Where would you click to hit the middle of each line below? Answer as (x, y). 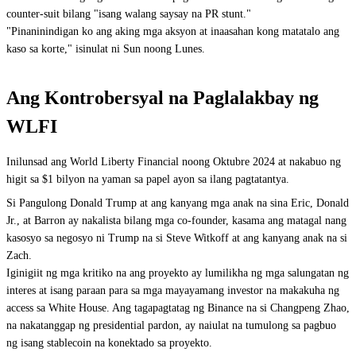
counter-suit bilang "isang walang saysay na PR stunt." (129, 14)
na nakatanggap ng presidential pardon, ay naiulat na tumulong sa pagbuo (171, 325)
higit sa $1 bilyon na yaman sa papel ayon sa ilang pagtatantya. (148, 179)
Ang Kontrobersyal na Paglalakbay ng (163, 98)
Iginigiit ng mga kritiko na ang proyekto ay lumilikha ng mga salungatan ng (178, 273)
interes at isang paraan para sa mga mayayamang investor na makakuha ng (173, 290)
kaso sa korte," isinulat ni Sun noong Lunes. (106, 49)
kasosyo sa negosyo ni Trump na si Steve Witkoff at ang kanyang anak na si (177, 238)
